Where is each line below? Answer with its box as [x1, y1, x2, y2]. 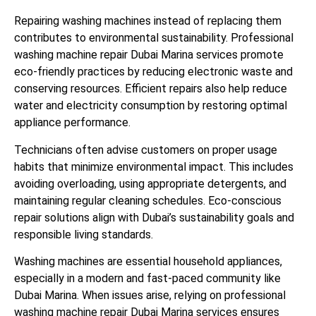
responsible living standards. [14, 227, 153, 241]
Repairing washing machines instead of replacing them [14, 14, 281, 28]
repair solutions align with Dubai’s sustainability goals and [14, 210, 294, 224]
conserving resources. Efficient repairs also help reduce [14, 82, 287, 96]
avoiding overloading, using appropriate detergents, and [14, 176, 286, 190]
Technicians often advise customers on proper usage [14, 142, 277, 157]
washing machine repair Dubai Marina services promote [14, 48, 284, 62]
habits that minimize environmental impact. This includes [14, 159, 293, 174]
